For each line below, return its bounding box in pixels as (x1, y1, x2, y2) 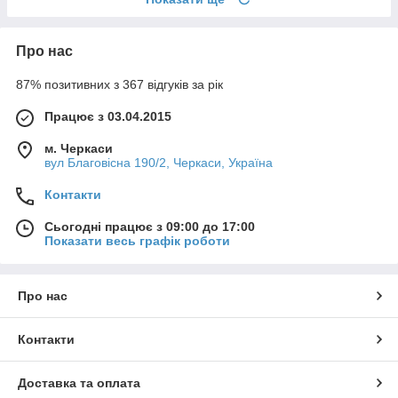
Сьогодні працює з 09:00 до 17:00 (44, 219, 255, 234)
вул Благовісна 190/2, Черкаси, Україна (44, 155, 273, 170)
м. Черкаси (44, 140, 113, 155)
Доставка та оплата (18, 375, 140, 390)
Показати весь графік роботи (44, 233, 230, 248)
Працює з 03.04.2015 (44, 108, 171, 123)
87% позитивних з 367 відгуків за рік (16, 76, 223, 92)
